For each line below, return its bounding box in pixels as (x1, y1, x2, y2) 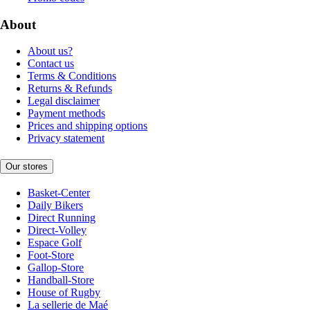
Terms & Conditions (28, 70, 116, 82)
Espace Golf (28, 236, 82, 248)
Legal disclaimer (28, 95, 100, 107)
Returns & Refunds (28, 82, 112, 95)
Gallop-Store (28, 261, 84, 273)
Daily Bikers (28, 199, 83, 211)
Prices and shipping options (28, 120, 147, 132)
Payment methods (28, 107, 105, 120)
